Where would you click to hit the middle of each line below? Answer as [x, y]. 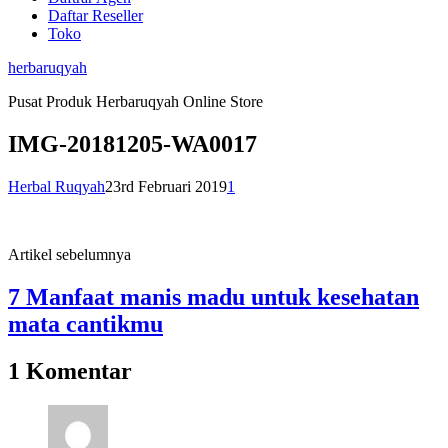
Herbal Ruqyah [56, 186]
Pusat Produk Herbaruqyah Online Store [135, 101]
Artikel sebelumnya [69, 254]
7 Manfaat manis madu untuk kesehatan [213, 296]
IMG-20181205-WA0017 [132, 143]
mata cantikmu [85, 323]
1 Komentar [70, 370]
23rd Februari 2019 [166, 186]
